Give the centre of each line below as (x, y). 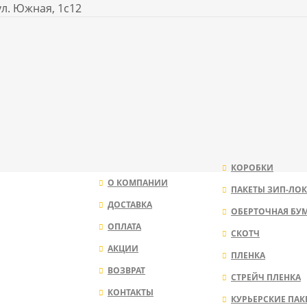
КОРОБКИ (252, 167)
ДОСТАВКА (130, 204)
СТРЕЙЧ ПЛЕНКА (266, 277)
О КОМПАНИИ (138, 182)
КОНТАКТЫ (131, 292)
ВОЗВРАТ (126, 270)
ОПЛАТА (124, 226)
